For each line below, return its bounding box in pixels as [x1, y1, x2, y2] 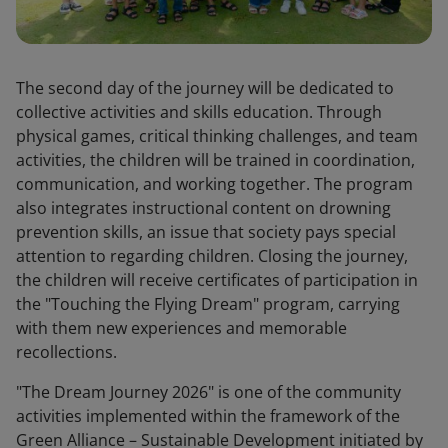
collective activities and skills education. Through [16, 101, 382, 124]
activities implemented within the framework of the [16, 405, 400, 428]
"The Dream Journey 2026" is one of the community [16, 381, 401, 404]
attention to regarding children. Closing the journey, [16, 245, 408, 268]
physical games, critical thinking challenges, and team [16, 125, 418, 148]
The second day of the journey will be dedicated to [16, 77, 394, 100]
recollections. [16, 341, 117, 364]
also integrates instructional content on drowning [16, 197, 391, 220]
